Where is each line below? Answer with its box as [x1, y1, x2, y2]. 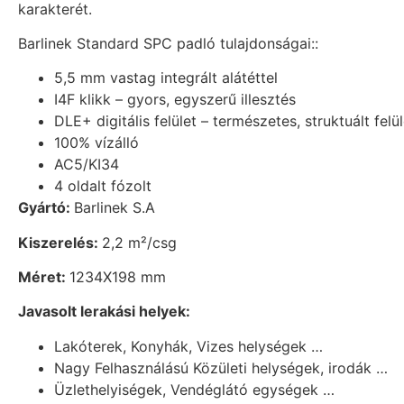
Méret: [18, 268, 69, 287]
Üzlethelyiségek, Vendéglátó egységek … [54, 380, 335, 399]
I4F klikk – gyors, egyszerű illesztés [54, 90, 296, 109]
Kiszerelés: [18, 233, 102, 252]
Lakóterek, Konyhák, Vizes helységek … [54, 336, 323, 355]
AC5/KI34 [54, 155, 119, 174]
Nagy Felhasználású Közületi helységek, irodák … [54, 358, 388, 377]
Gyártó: [18, 198, 74, 217]
